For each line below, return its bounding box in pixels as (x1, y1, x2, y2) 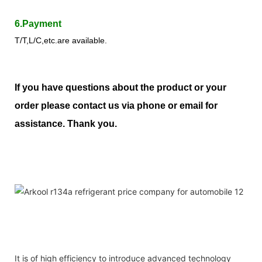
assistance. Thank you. (15, 118, 117, 129)
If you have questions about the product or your (15, 82, 226, 92)
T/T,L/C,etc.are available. (15, 35, 109, 45)
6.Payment (15, 18, 61, 29)
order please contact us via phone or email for (15, 100, 218, 111)
